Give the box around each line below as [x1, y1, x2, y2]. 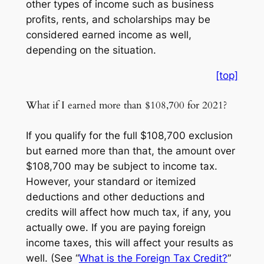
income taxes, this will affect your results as [25, 237, 233, 249]
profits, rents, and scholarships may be [25, 14, 210, 26]
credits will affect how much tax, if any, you [25, 206, 231, 219]
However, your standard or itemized [25, 176, 196, 188]
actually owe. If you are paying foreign [25, 222, 206, 234]
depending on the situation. [25, 44, 156, 57]
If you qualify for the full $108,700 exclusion [25, 130, 233, 142]
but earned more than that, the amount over [25, 145, 235, 157]
